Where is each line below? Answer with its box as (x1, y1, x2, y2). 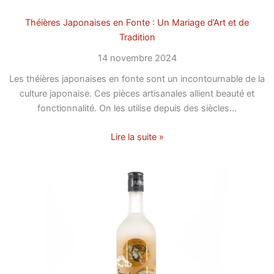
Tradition (119, 31, 155, 43)
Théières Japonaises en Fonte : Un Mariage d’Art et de (25, 17, 249, 28)
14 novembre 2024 (97, 52, 177, 64)
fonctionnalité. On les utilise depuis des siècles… (37, 102, 237, 114)
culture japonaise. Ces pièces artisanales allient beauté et (20, 87, 254, 99)
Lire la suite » (110, 131, 164, 143)
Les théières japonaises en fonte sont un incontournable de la (9, 73, 265, 84)
